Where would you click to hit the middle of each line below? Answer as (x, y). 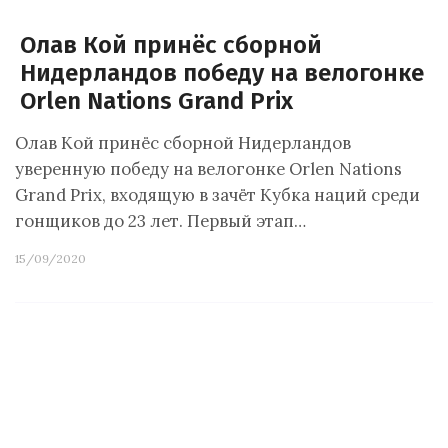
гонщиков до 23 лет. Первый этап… (160, 221)
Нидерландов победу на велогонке (222, 73)
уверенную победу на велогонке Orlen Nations (208, 169)
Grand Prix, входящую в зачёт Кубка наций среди (217, 195)
